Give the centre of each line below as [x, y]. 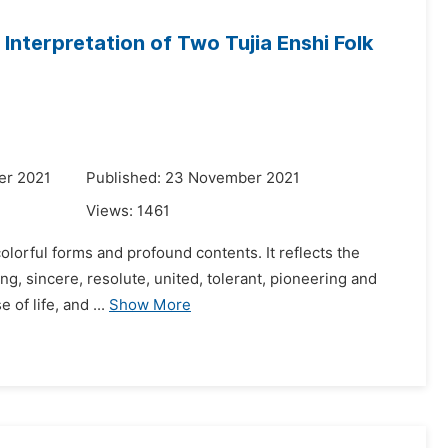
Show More [150, 305]
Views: [111, 211]
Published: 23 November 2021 [193, 178]
